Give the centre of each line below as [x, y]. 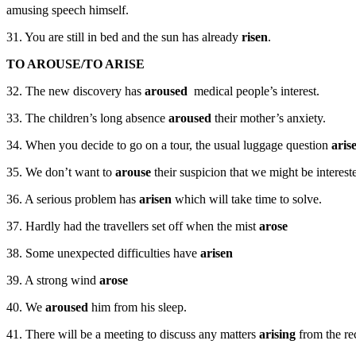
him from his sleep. [137, 308]
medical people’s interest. [253, 91]
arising [277, 335]
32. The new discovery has [74, 91]
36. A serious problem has [73, 199]
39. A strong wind [53, 281]
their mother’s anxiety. [269, 118]
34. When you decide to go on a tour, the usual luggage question [169, 145]
